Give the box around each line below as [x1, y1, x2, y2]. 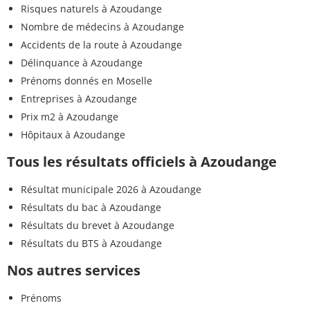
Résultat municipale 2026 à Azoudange [21, 183, 201, 197]
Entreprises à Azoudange [21, 92, 137, 106]
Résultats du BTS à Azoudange [21, 237, 162, 250]
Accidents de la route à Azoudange [21, 38, 182, 52]
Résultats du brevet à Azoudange [21, 219, 174, 232]
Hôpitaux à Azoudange [21, 128, 125, 142]
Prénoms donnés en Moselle [21, 74, 152, 88]
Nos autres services [7, 261, 140, 280]
